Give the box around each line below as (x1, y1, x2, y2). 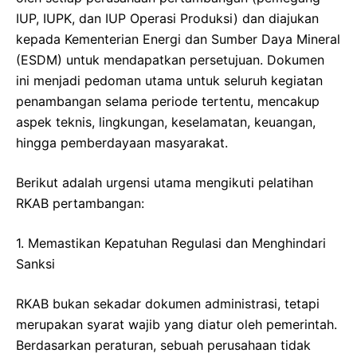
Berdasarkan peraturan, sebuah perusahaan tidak (16, 337, 311, 354)
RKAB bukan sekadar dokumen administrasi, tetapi (16, 296, 320, 312)
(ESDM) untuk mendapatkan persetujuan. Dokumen (16, 52, 324, 69)
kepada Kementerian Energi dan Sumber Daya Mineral (16, 31, 340, 48)
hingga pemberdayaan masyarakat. (16, 135, 228, 151)
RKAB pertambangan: (16, 195, 144, 212)
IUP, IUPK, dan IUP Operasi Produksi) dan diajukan (16, 10, 319, 27)
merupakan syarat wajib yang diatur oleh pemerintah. (16, 316, 337, 333)
